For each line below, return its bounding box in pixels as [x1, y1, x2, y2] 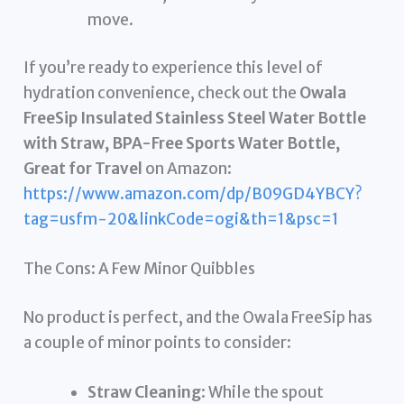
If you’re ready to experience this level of [23, 58, 324, 78]
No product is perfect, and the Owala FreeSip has [23, 307, 373, 327]
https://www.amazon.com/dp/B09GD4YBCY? [23, 184, 363, 205]
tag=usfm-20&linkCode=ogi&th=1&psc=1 [23, 209, 340, 230]
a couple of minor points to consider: [23, 332, 292, 353]
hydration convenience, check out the [23, 83, 300, 104]
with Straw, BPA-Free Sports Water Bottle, [23, 133, 341, 154]
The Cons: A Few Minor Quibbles [23, 259, 256, 280]
